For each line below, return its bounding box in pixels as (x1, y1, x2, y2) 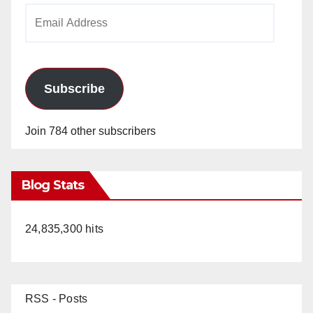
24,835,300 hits (25, 222, 103, 235)
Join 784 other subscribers (25, 124, 156, 137)
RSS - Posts (25, 292, 88, 305)
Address (24, 27, 66, 40)
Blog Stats (22, 177, 84, 193)
